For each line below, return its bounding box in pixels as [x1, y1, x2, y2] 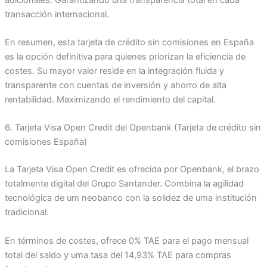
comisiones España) [4, 136, 87, 148]
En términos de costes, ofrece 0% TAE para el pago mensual [4, 235, 249, 246]
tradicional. [4, 207, 49, 218]
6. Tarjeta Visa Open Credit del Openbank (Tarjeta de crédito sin [4, 122, 261, 133]
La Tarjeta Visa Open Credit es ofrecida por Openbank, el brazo [4, 164, 259, 175]
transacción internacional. [4, 8, 109, 20]
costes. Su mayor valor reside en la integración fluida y [4, 66, 224, 77]
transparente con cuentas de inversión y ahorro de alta [4, 80, 226, 91]
